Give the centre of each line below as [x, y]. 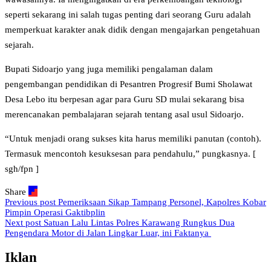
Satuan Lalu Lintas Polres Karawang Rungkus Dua [139, 223]
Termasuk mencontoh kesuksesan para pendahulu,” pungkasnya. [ [130, 154]
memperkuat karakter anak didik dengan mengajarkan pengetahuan [132, 30]
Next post [23, 223]
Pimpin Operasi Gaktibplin [55, 213]
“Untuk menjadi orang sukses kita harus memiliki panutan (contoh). [133, 139]
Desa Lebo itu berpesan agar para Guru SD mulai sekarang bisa [125, 100]
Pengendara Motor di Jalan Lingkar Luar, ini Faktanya [108, 233]
